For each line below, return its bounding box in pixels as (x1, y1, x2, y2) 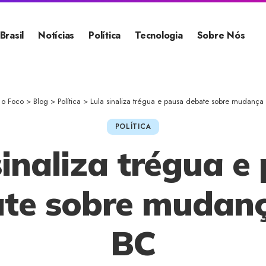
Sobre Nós (197, 28, 245, 43)
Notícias (38, 28, 75, 43)
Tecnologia (135, 28, 183, 43)
